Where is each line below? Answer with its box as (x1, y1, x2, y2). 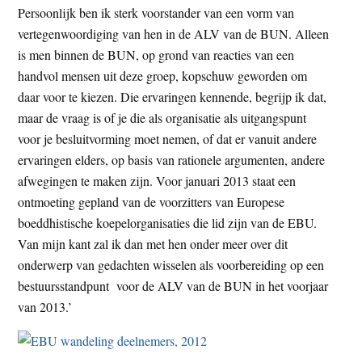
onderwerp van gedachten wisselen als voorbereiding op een (18, 255, 325, 273)
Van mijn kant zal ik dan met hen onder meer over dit (18, 234, 288, 252)
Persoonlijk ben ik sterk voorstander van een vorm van (18, 3, 295, 21)
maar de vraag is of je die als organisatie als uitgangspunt (18, 108, 307, 126)
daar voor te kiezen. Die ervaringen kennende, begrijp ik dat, (18, 87, 327, 105)
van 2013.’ (18, 297, 73, 315)
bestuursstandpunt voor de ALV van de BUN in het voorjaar (18, 276, 329, 294)
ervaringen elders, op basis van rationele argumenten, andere (18, 150, 326, 168)
